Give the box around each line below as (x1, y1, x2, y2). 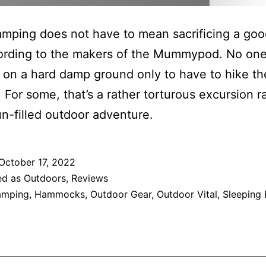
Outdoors (24, 172, 66, 185)
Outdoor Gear (90, 188, 151, 201)
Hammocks (34, 188, 85, 201)
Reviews (71, 172, 108, 185)
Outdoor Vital (157, 188, 217, 201)
